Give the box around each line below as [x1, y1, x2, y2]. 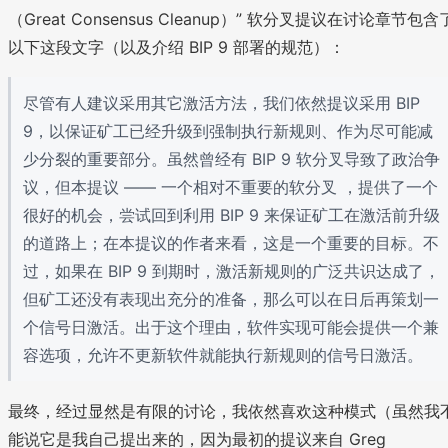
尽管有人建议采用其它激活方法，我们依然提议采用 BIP [23, 92, 420, 113]
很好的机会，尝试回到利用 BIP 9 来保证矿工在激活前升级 [23, 204, 440, 225]
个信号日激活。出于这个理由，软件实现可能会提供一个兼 [23, 316, 439, 337]
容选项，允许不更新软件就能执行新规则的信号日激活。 [23, 344, 423, 365]
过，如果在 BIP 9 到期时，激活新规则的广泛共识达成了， [23, 260, 440, 281]
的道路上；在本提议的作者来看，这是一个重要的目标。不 [23, 232, 439, 253]
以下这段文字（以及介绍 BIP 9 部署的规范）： [8, 36, 345, 57]
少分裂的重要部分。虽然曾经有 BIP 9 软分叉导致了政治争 [23, 148, 440, 169]
